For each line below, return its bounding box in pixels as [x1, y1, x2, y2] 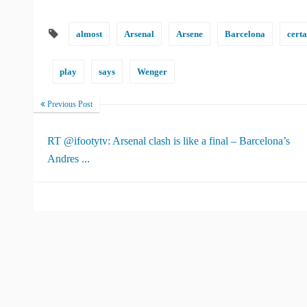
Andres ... [47, 153, 90, 164]
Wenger [137, 66, 167, 77]
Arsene [176, 29, 203, 39]
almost [76, 29, 102, 39]
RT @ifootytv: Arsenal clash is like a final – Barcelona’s [47, 135, 290, 147]
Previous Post [45, 99, 93, 109]
